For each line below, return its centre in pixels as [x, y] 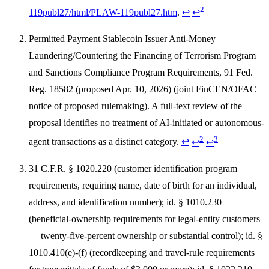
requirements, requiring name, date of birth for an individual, [143, 185]
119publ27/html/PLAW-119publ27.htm [103, 13]
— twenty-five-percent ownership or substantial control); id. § [146, 235]
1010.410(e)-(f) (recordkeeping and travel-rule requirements [142, 252]
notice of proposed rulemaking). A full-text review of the [135, 106]
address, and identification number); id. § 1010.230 [125, 202]
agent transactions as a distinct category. [105, 142]
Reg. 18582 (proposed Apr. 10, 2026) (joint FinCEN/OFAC [143, 89]
